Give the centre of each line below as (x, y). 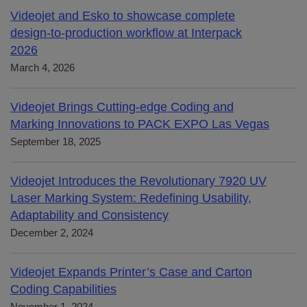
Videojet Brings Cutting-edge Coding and (122, 107)
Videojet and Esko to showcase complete (123, 16)
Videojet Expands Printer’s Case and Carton (131, 272)
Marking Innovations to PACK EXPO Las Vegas (140, 124)
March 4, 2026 (42, 68)
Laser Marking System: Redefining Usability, (131, 198)
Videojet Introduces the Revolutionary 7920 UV (138, 181)
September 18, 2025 (56, 142)
